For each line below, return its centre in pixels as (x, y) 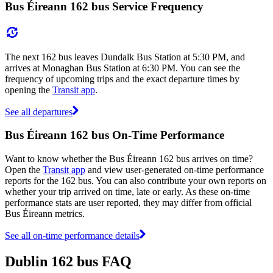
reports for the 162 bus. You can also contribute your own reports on (136, 180)
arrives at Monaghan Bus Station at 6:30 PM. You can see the (122, 68)
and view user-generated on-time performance (175, 169)
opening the (29, 90)
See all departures (39, 112)
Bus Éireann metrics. (45, 213)
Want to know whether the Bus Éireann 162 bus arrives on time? (129, 158)
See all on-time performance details (72, 235)
